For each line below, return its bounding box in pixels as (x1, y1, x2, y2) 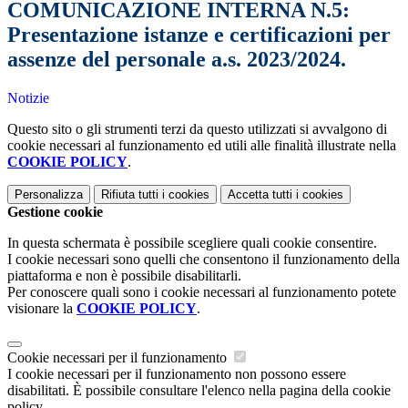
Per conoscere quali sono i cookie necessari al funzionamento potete (7, 284, 396, 301)
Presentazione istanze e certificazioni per (7, 23, 391, 47)
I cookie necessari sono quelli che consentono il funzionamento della (7, 251, 400, 268)
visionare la (7, 301, 76, 317)
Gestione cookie (7, 204, 103, 220)
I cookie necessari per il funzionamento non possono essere (7, 366, 346, 382)
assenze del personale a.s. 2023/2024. (7, 47, 346, 72)
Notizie (7, 90, 49, 107)
